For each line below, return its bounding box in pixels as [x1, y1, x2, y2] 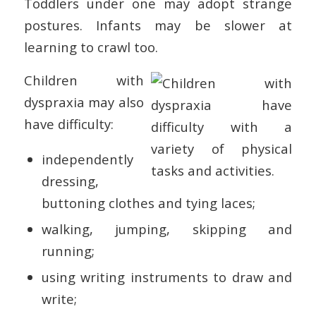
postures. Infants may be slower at [23, 16, 293, 35]
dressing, [41, 171, 99, 190]
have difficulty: [23, 114, 114, 133]
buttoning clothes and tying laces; [41, 193, 255, 212]
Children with [23, 71, 145, 89]
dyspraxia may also [23, 92, 145, 111]
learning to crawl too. [23, 38, 158, 56]
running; [41, 241, 95, 260]
